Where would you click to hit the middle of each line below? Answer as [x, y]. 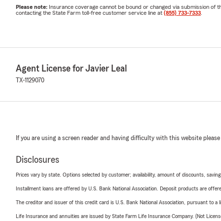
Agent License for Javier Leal [71, 69]
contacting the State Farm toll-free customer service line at [90, 13]
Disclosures [37, 160]
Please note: [32, 7]
